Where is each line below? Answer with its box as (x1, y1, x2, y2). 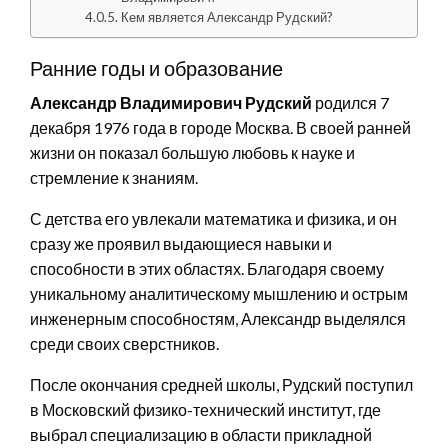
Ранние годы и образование (30, 55, 283, 80)
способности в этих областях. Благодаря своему (30, 258, 384, 278)
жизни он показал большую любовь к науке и (30, 142, 355, 162)
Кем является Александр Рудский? (121, 8, 334, 25)
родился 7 (312, 92, 389, 112)
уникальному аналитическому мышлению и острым (30, 283, 408, 303)
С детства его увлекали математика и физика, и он (30, 208, 397, 228)
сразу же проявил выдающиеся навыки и (30, 233, 332, 253)
